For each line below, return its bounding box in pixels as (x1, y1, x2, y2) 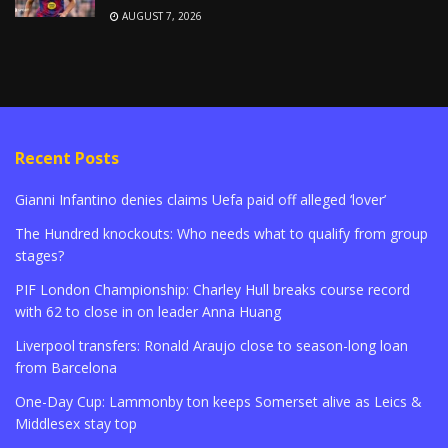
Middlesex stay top (15, 413, 137, 433)
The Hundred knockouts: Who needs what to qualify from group (15, 223, 428, 243)
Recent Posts (15, 146, 119, 169)
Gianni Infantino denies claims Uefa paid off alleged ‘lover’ (15, 189, 386, 209)
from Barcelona (15, 357, 117, 377)
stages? (15, 245, 64, 265)
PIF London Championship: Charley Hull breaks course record (15, 279, 410, 299)
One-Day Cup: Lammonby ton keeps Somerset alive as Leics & (15, 391, 422, 411)
